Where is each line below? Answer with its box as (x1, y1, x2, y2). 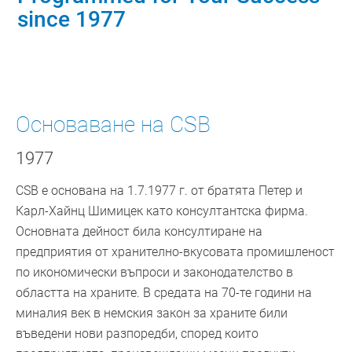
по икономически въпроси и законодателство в (16, 265, 293, 280)
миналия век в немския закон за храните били (16, 306, 288, 321)
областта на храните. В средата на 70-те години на (16, 285, 312, 301)
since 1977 (17, 6, 126, 33)
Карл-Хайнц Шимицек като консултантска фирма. (16, 203, 308, 219)
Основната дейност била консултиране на (16, 224, 262, 240)
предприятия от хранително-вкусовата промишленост (16, 244, 335, 260)
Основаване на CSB (16, 112, 211, 138)
